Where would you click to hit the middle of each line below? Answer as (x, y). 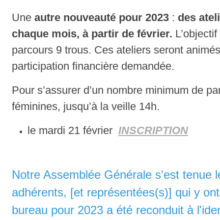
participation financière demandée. (93, 66)
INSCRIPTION (153, 131)
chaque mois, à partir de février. (92, 34)
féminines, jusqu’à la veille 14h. (86, 107)
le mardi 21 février (73, 131)
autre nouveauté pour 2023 (102, 18)
